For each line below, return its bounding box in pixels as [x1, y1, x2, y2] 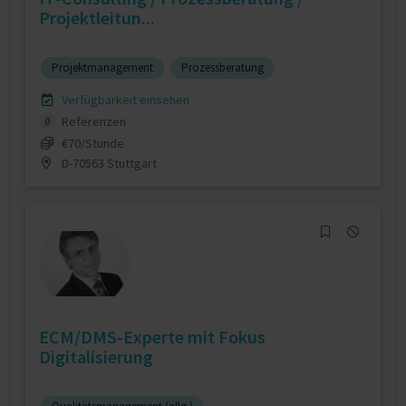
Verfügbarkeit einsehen [58, 92, 189, 108]
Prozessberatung [181, 60, 264, 75]
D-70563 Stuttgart [58, 154, 157, 171]
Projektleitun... [39, 6, 155, 29]
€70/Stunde [61, 134, 124, 151]
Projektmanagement [52, 60, 153, 75]
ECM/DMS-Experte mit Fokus [39, 325, 266, 348]
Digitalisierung [39, 345, 153, 368]
